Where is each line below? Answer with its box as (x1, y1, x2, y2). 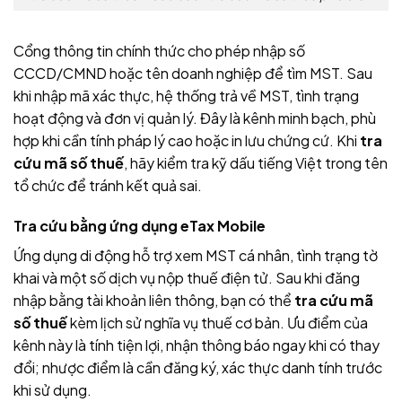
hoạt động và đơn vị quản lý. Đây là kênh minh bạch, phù (13, 108, 376, 127)
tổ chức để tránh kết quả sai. (13, 175, 202, 195)
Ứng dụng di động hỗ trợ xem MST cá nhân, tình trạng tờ (13, 246, 378, 266)
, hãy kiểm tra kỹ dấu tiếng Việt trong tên (124, 153, 388, 172)
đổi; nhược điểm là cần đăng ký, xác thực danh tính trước (13, 358, 382, 378)
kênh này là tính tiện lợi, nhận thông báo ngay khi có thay (13, 336, 380, 355)
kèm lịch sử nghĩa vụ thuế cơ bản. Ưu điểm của (67, 313, 368, 333)
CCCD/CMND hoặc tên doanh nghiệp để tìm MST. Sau (13, 63, 372, 83)
